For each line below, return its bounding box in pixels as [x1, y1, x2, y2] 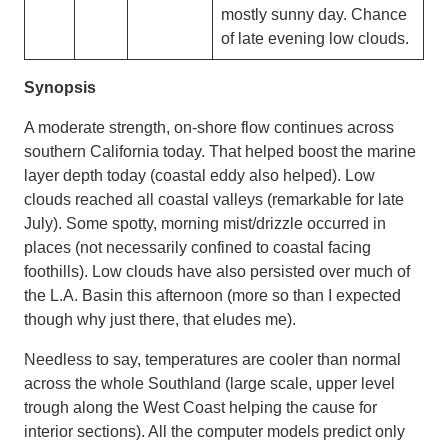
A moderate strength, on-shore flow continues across [24, 118, 394, 136]
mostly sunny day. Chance [221, 5, 407, 23]
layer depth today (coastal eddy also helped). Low [24, 166, 375, 184]
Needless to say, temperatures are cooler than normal [24, 350, 401, 368]
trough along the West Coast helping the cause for [24, 398, 377, 416]
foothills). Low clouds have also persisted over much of [24, 262, 410, 280]
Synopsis [24, 78, 96, 96]
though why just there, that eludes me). [24, 310, 296, 328]
